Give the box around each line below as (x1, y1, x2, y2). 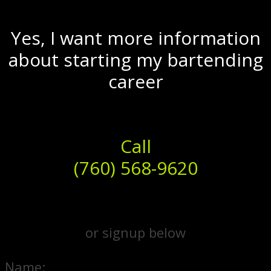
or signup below (85, 223, 186, 241)
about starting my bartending (8, 47, 263, 72)
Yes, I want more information (10, 25, 261, 50)
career (108, 68, 163, 94)
